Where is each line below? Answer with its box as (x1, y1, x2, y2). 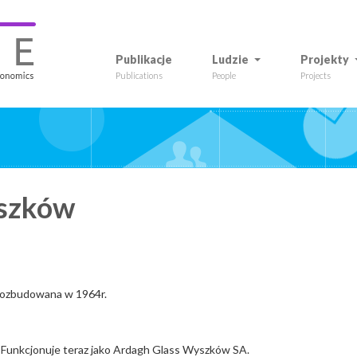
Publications (116, 70, 163, 80)
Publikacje (116, 53, 172, 66)
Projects (300, 70, 331, 80)
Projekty (300, 53, 349, 66)
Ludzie (212, 53, 249, 66)
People (212, 70, 236, 80)
